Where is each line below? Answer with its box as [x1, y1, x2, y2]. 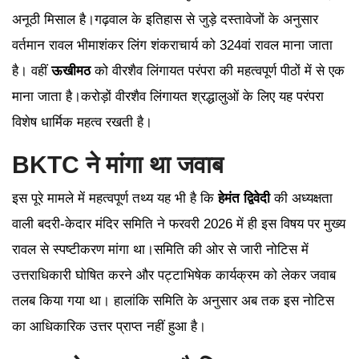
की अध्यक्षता [270, 191, 333, 207]
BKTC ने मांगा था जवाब [12, 151, 224, 179]
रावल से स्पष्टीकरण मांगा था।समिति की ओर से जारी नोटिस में [12, 242, 309, 258]
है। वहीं [12, 63, 51, 79]
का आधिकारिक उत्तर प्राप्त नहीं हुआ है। [12, 319, 206, 335]
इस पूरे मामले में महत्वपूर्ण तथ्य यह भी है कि [12, 191, 218, 207]
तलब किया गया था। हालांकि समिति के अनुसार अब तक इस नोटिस [12, 293, 334, 309]
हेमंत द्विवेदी [218, 191, 270, 207]
